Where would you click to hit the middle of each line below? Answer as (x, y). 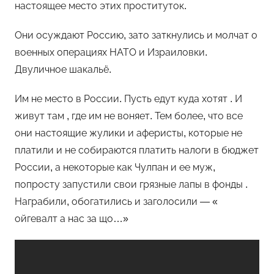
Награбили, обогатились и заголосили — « (116, 202)
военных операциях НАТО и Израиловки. (111, 52)
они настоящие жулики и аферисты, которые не (128, 133)
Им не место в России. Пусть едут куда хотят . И (128, 99)
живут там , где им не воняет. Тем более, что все (129, 116)
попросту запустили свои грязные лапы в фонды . (131, 184)
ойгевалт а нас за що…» (72, 219)
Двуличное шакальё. (63, 69)
